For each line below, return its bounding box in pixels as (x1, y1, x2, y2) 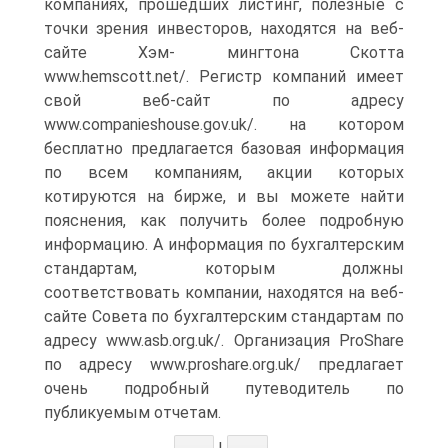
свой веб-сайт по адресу (44, 91, 404, 110)
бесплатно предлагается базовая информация (44, 139, 404, 158)
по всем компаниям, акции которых (44, 163, 404, 182)
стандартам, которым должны (44, 259, 404, 278)
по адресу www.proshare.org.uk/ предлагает (44, 355, 404, 374)
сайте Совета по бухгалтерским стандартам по (44, 307, 404, 326)
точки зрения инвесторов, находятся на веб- (44, 19, 404, 38)
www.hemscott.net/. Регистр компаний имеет (44, 67, 404, 86)
